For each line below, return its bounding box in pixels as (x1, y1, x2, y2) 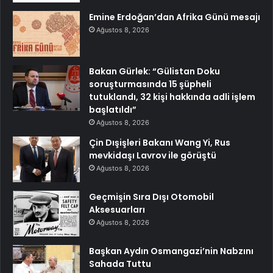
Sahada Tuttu (89, 257, 151, 270)
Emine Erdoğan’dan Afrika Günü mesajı (89, 10, 260, 23)
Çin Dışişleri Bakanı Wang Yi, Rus (89, 136, 230, 149)
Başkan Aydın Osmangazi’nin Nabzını (89, 244, 253, 257)
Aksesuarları (89, 203, 145, 216)
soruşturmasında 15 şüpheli (89, 77, 211, 90)
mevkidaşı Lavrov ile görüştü (89, 149, 216, 161)
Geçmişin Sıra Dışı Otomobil (89, 190, 214, 203)
